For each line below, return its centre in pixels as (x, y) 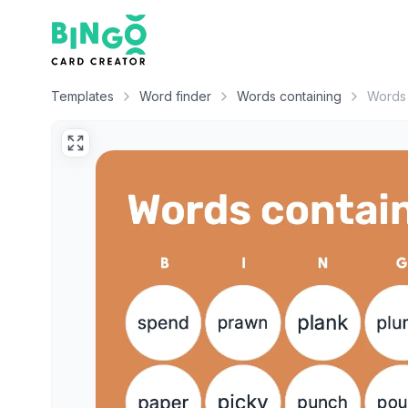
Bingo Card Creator (123, 26)
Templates (82, 96)
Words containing (289, 96)
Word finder (175, 96)
